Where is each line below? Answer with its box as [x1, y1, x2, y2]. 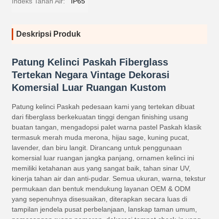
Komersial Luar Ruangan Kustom [12, 82, 166, 93]
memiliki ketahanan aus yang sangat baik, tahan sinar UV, [12, 164, 191, 173]
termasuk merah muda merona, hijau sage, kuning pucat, [12, 133, 189, 142]
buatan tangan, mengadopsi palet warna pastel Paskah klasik [12, 123, 201, 131]
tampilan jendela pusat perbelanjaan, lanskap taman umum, [12, 205, 197, 214]
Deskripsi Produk [16, 30, 81, 39]
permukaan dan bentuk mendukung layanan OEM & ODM [12, 185, 191, 193]
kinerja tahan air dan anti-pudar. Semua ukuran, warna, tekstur [12, 175, 206, 183]
